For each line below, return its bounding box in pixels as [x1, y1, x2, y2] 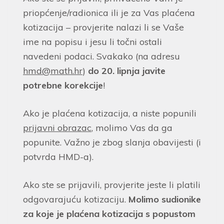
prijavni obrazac [23, 122, 91, 134]
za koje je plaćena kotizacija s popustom [23, 208, 195, 220]
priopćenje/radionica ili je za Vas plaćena [23, 7, 195, 19]
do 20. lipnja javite [88, 65, 165, 77]
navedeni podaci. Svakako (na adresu [23, 50, 180, 62]
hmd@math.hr [23, 65, 82, 77]
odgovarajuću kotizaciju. [23, 193, 128, 205]
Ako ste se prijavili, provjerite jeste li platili [23, 179, 200, 191]
